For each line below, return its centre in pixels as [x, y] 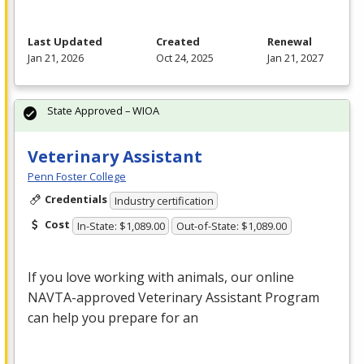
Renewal [290, 42]
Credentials [76, 199]
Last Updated [65, 42]
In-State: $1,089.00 [121, 225]
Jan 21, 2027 [295, 58]
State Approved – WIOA [103, 111]
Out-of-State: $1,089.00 [232, 225]
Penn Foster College [77, 177]
